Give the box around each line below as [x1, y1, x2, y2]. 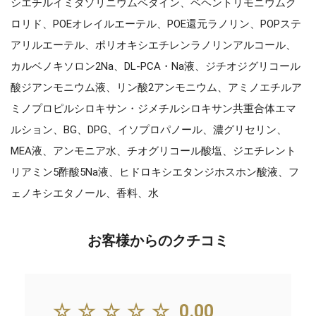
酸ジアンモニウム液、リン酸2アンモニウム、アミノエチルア [11, 80, 302, 94]
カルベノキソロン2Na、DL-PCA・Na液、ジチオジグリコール [11, 59, 300, 73]
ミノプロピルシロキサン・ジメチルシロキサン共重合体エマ [11, 102, 296, 115]
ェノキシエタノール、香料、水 [11, 186, 159, 200]
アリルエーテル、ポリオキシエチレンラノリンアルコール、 [11, 38, 296, 51]
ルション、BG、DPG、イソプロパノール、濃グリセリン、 [11, 123, 287, 136]
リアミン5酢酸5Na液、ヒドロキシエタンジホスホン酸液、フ [11, 165, 299, 178]
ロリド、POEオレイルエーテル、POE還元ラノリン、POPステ [11, 17, 301, 30]
